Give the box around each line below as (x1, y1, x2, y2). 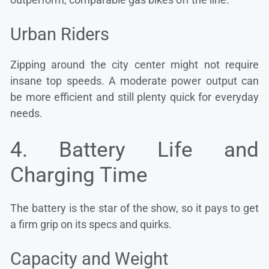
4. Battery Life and (10, 138, 259, 163)
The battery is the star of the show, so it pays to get (10, 202, 259, 215)
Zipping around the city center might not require (10, 58, 259, 71)
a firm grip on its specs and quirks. (10, 218, 172, 231)
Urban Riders (10, 24, 109, 45)
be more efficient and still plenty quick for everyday (10, 91, 259, 104)
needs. (10, 107, 43, 120)
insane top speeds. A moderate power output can (10, 74, 259, 88)
